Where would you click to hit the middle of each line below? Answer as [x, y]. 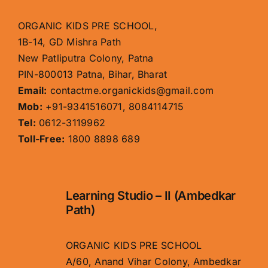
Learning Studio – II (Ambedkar [150, 196]
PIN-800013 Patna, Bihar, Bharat [92, 74]
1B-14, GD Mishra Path [69, 42]
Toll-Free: [41, 138]
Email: [32, 90]
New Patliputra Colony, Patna [86, 58]
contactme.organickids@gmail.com [130, 90]
